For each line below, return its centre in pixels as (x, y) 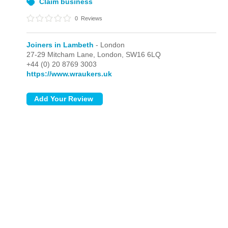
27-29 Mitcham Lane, (62, 54)
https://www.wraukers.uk (69, 74)
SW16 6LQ (144, 54)
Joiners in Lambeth (60, 45)
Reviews (91, 18)
